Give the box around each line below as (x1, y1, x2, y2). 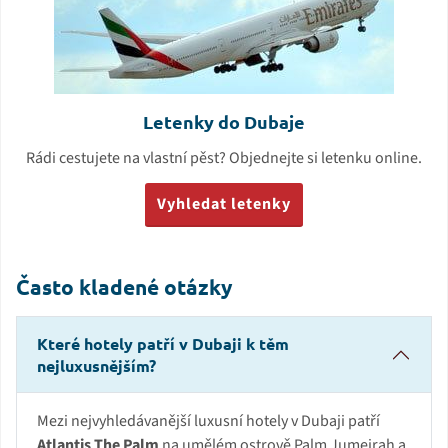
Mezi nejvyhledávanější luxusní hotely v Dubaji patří (37, 410, 380, 433)
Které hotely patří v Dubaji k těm (37, 333, 289, 355)
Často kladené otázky (16, 273, 232, 301)
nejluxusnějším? (37, 355, 156, 377)
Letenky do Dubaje (143, 110, 305, 134)
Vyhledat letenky (157, 193, 291, 216)
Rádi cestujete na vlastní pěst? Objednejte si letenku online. (26, 147, 422, 170)
